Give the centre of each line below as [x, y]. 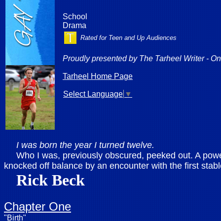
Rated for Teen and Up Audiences [129, 38]
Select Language [93, 94]
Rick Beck [51, 180]
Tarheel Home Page [98, 76]
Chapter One [37, 206]
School [75, 17]
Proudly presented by [100, 58]
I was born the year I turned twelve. [85, 145]
